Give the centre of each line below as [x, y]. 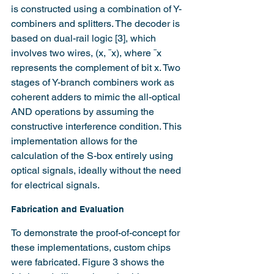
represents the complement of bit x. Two [97, 68]
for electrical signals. [55, 185]
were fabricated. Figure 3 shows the [89, 262]
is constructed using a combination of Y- [96, 9]
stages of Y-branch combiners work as [94, 83]
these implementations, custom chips [92, 248]
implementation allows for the [76, 141]
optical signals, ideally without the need [97, 171]
